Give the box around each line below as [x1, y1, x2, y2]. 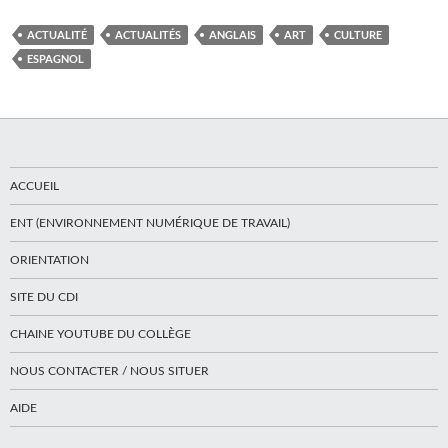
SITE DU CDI [10, 291, 78, 304]
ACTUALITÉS [115, 28, 181, 42]
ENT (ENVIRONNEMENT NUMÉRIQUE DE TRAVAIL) [10, 217, 290, 230]
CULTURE [334, 28, 382, 42]
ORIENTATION [10, 254, 89, 267]
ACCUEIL [10, 180, 59, 193]
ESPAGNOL [27, 52, 84, 66]
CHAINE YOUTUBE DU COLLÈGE [10, 328, 191, 341]
